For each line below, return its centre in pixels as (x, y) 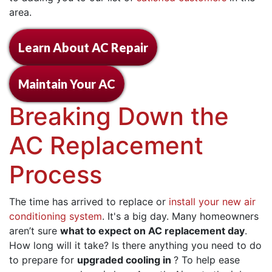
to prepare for (43, 260)
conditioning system (56, 216)
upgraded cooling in (125, 260)
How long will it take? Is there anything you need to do (135, 245)
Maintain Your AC (67, 83)
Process (56, 174)
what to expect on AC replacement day (152, 230)
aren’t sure (35, 230)
